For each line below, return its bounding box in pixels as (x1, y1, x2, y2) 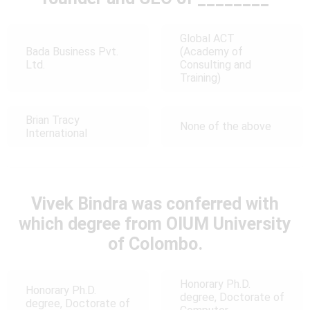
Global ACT (179, 31, 235, 45)
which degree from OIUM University (19, 213, 291, 234)
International (26, 126, 87, 140)
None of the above (179, 120, 271, 134)
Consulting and (179, 57, 251, 71)
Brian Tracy (26, 113, 80, 127)
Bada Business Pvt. (26, 44, 118, 58)
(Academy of (179, 44, 243, 58)
